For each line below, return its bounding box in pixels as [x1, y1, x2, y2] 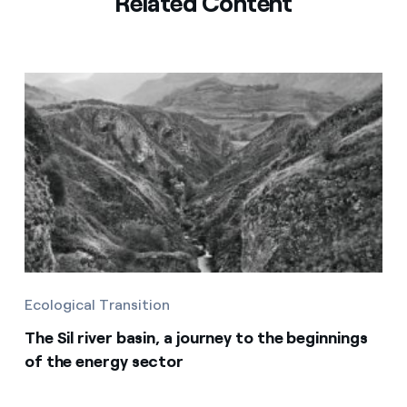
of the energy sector [24, 351, 184, 372]
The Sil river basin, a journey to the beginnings [24, 327, 368, 348]
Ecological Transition [24, 295, 170, 313]
